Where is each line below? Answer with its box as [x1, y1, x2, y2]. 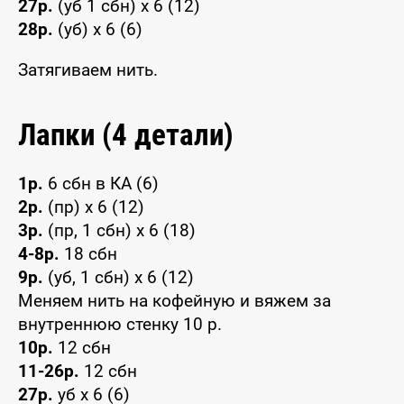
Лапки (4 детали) [18, 116, 234, 152]
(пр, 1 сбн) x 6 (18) [43, 219, 196, 241]
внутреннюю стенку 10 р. [18, 313, 222, 335]
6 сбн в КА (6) [43, 172, 159, 194]
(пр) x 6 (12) [43, 196, 144, 217]
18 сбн [60, 243, 117, 264]
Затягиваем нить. [18, 59, 158, 80]
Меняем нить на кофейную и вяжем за [18, 289, 331, 311]
